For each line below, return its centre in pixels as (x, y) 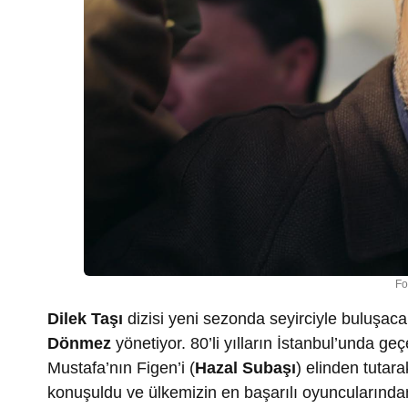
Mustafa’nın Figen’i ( (121, 367)
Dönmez (79, 343)
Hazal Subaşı (245, 367)
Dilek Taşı (85, 318)
